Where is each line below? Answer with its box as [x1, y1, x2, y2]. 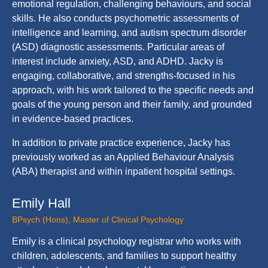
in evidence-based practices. [12, 113, 133, 124]
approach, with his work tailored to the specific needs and [12, 84, 254, 95]
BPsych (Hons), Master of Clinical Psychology [12, 214, 184, 224]
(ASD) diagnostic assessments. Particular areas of [12, 41, 224, 52]
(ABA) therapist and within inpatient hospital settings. [12, 166, 235, 176]
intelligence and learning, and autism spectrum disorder [12, 27, 246, 38]
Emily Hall [12, 195, 71, 211]
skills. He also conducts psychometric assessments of [12, 13, 239, 23]
